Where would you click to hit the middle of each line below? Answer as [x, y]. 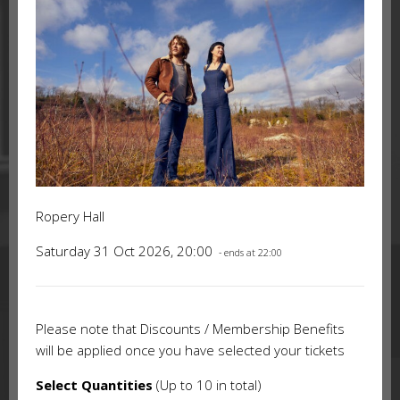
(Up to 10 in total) [207, 385]
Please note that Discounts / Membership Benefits [190, 329]
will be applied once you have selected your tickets [190, 350]
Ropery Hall [70, 217]
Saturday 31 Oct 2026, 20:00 [126, 251]
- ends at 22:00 [249, 253]
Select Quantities [94, 385]
